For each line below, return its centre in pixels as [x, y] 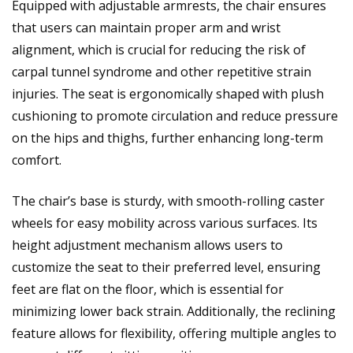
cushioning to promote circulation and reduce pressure [175, 115]
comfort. [37, 160]
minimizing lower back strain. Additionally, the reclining [174, 311]
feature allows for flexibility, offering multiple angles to [174, 333]
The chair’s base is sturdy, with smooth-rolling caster [168, 201]
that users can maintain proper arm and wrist [146, 27]
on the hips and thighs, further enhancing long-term [167, 137]
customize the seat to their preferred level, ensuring [166, 267]
